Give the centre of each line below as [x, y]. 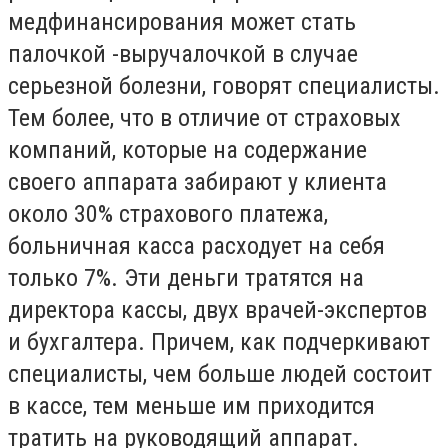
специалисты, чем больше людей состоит [220, 374]
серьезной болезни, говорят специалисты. [224, 86]
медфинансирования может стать [182, 22]
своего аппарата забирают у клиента [197, 182]
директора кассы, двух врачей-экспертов [217, 310]
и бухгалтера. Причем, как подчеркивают [219, 342]
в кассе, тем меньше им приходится [191, 406]
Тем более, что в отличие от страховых [204, 118]
